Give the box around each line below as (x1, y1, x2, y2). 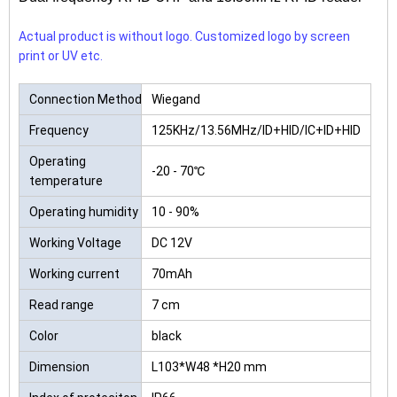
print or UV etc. (19, 49, 103, 64)
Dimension (29, 360, 90, 375)
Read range (29, 298, 94, 313)
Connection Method (29, 92, 142, 107)
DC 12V (152, 236, 192, 251)
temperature (29, 174, 103, 189)
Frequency (29, 123, 89, 138)
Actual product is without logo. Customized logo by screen (19, 29, 350, 44)
